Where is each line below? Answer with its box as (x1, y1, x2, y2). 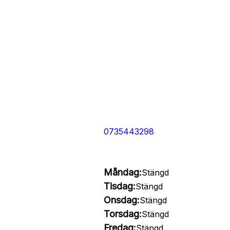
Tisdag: (103, 181, 136, 191)
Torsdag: (103, 208, 142, 219)
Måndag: (103, 167, 142, 178)
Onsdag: (103, 195, 140, 205)
